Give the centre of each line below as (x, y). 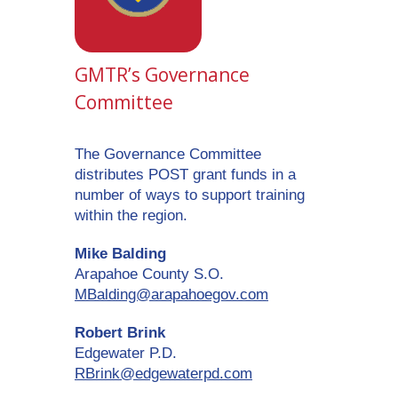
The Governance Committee (168, 155)
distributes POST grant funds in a (185, 175)
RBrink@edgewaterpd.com (163, 374)
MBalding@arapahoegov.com (171, 295)
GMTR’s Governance (162, 75)
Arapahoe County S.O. (149, 275)
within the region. (131, 216)
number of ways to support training (190, 195)
